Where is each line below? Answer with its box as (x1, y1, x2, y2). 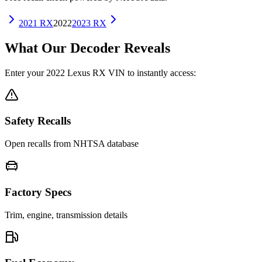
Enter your (5, 67, 46, 78)
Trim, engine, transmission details (5, 209, 127, 220)
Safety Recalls (5, 115, 71, 127)
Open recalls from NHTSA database (5, 139, 139, 149)
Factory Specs (5, 185, 71, 198)
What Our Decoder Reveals (5, 40, 170, 56)
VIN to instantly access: (106, 67, 196, 78)
